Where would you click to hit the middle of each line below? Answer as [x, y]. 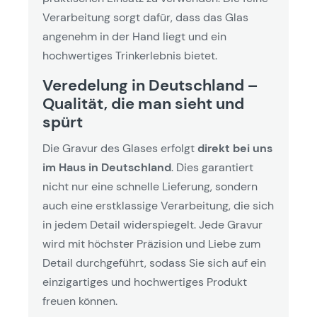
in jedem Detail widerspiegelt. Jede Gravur [152, 225]
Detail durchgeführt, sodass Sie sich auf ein [154, 263]
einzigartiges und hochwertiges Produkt [145, 282]
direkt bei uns [235, 148]
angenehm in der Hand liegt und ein [134, 36]
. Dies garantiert [212, 167]
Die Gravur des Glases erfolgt [120, 148]
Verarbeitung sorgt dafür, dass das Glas [145, 17]
